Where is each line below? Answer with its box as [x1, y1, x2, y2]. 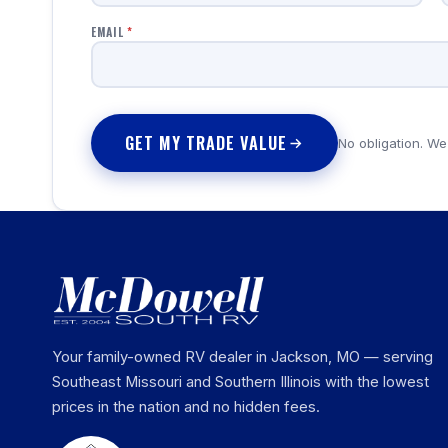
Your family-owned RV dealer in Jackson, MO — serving [52, 348, 433, 366]
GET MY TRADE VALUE [125, 131, 287, 155]
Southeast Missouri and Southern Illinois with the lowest [52, 373, 429, 391]
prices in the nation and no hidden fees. [52, 398, 320, 416]
